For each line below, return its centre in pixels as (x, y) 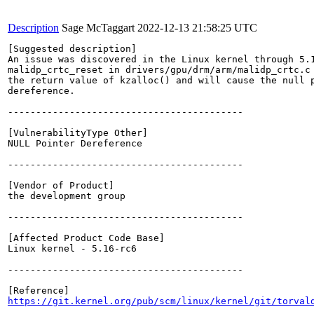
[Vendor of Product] (61, 185)
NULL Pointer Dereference (75, 143)
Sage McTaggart (98, 28)
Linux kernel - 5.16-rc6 (72, 248)
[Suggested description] (72, 49)
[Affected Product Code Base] (86, 238)
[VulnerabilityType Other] (78, 133)
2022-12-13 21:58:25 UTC (197, 28)
